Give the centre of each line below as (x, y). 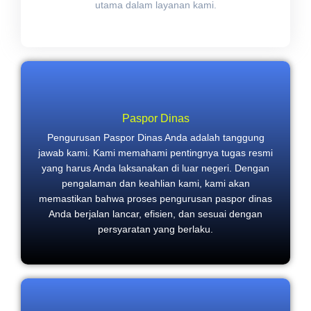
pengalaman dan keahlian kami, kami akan (155, 183)
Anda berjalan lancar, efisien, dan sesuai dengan (155, 213)
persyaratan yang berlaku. (155, 229)
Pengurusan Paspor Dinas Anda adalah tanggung (155, 137)
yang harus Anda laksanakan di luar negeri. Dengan (155, 168)
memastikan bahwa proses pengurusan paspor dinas (155, 198)
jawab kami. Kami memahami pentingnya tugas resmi (155, 152)
